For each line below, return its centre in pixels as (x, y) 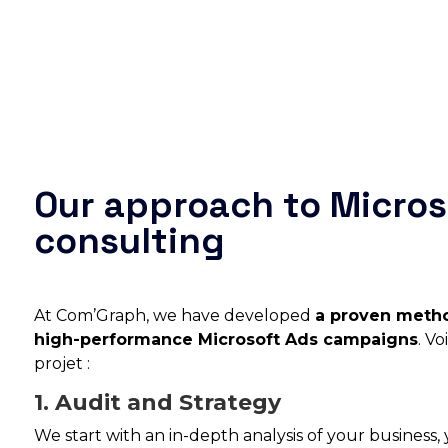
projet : (61, 363)
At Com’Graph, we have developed (174, 315)
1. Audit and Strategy (157, 402)
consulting (129, 240)
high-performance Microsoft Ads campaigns (225, 339)
